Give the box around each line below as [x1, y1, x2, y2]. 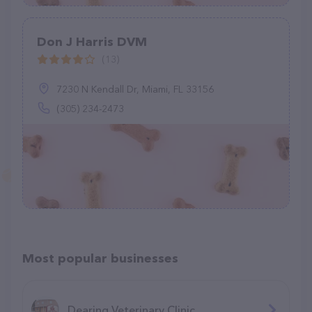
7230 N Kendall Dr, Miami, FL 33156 [56, 83, 214, 95]
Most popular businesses [22, 251, 178, 266]
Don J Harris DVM [37, 34, 147, 49]
